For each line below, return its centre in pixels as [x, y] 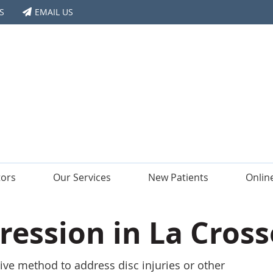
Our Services [82, 177]
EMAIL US [54, 12]
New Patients [178, 177]
